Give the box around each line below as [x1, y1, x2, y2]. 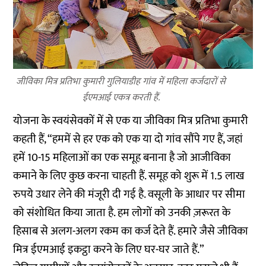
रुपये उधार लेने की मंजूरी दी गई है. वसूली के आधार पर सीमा [13, 185, 246, 204]
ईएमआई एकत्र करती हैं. [82, 90, 160, 106]
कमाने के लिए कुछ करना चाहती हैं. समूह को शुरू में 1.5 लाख [13, 167, 245, 185]
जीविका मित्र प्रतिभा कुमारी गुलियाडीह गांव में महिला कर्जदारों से [16, 74, 226, 90]
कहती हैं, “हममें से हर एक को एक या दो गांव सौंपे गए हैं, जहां [13, 130, 243, 148]
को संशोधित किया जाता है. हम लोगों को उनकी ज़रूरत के [13, 204, 231, 222]
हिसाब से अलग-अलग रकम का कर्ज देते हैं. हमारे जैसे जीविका [13, 222, 249, 240]
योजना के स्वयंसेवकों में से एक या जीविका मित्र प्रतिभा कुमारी [13, 112, 249, 130]
